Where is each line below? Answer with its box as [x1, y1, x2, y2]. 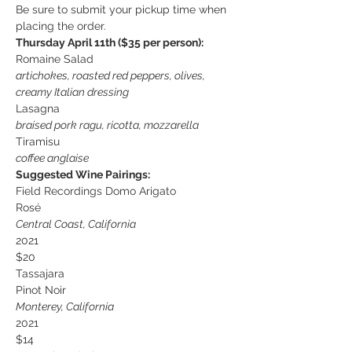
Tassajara [16, 267, 64, 280]
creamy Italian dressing [16, 86, 129, 99]
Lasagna [16, 102, 60, 115]
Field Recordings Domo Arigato [16, 185, 179, 198]
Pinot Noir [16, 284, 66, 297]
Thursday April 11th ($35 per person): [16, 36, 203, 49]
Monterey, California [16, 300, 114, 313]
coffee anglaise [16, 152, 89, 165]
